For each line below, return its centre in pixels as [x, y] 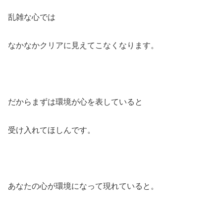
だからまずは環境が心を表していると [75, 102]
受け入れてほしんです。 [52, 130]
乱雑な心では [32, 17]
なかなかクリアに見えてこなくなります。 [83, 46]
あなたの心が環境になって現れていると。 [83, 186]
